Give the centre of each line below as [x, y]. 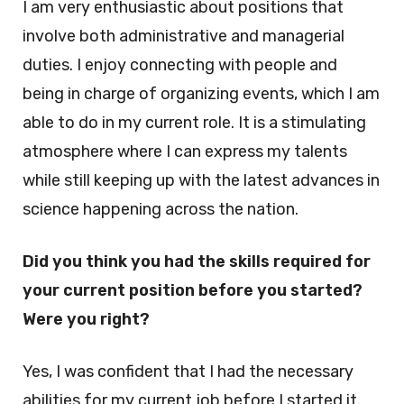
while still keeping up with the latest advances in [201, 180]
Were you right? [86, 319]
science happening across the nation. [161, 209]
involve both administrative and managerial [184, 36]
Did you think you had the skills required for [197, 262]
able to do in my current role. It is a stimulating [194, 123]
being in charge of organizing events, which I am [201, 94]
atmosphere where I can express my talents [185, 151]
